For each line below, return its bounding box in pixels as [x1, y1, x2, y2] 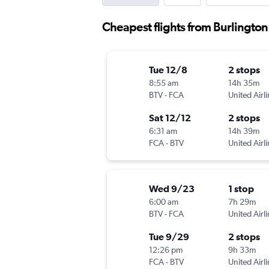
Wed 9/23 [149, 183, 195, 195]
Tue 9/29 [149, 231, 189, 243]
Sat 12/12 [149, 112, 191, 124]
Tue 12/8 [149, 64, 187, 76]
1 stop [228, 183, 254, 195]
